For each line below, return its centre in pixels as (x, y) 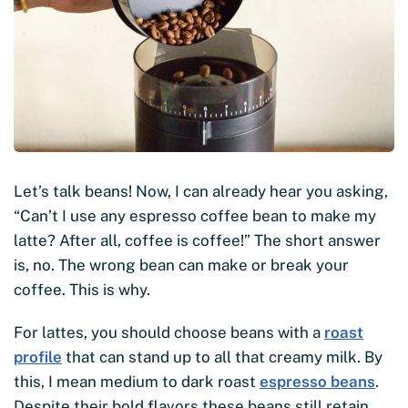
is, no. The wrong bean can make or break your (181, 265)
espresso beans (317, 382)
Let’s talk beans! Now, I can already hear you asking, (201, 192)
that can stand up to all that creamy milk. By (222, 357)
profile (38, 357)
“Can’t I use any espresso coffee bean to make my (195, 216)
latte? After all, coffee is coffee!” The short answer (197, 241)
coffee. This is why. (82, 290)
